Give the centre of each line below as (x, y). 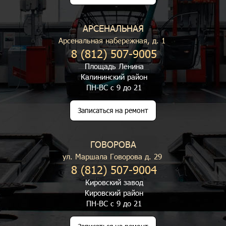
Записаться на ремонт (113, 110)
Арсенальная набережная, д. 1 (112, 40)
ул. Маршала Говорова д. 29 (112, 156)
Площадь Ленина (114, 66)
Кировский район (114, 193)
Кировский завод (114, 182)
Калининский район (114, 77)
